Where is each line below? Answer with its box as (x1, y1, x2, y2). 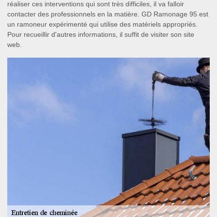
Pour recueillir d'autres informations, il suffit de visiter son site (7, 30, 194, 38)
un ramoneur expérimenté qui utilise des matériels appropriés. (7, 20, 198, 28)
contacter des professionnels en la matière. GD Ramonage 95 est (7, 10, 208, 18)
